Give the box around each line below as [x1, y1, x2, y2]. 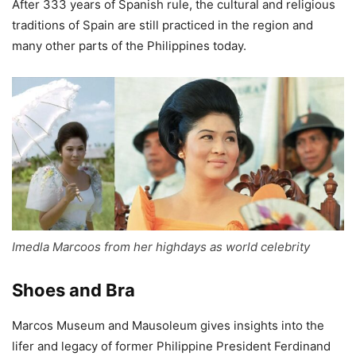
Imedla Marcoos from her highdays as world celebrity [12, 238, 310, 254]
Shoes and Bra [12, 279, 135, 300]
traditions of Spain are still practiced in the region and [12, 17, 313, 33]
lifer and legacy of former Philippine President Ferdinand [12, 338, 331, 354]
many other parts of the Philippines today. [12, 38, 246, 54]
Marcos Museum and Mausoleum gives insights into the [12, 317, 324, 333]
